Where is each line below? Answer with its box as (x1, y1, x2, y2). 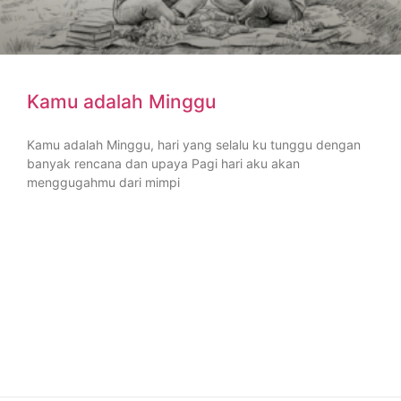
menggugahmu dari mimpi (27, 174, 180, 190)
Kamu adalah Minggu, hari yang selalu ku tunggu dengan (27, 136, 361, 152)
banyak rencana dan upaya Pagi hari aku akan (27, 155, 300, 171)
